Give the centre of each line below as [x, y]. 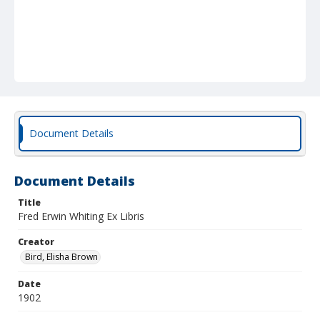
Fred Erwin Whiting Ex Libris [81, 216]
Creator [36, 242]
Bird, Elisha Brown [61, 257]
